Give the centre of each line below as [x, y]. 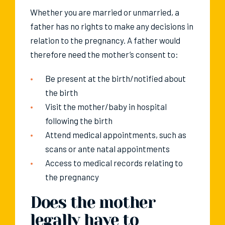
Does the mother [93, 203]
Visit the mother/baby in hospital [106, 107]
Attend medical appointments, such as [116, 135]
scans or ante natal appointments [107, 149]
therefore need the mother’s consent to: [104, 54]
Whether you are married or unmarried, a [105, 12]
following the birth [79, 121]
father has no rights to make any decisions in [112, 26]
